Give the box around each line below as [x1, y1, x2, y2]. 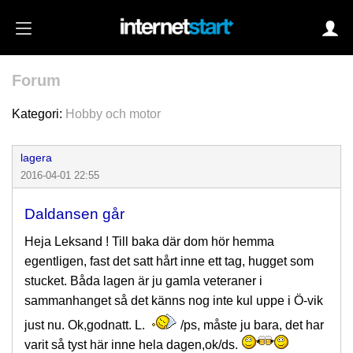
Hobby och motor [65, 107, 161, 121]
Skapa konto [172, 189, 242, 203]
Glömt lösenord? [172, 211, 264, 225]
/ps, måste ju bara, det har [177, 318, 324, 332]
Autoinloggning [180, 163, 265, 176]
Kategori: [12, 107, 65, 121]
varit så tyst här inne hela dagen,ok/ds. [24, 338, 241, 351]
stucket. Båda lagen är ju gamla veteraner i [24, 274, 262, 288]
